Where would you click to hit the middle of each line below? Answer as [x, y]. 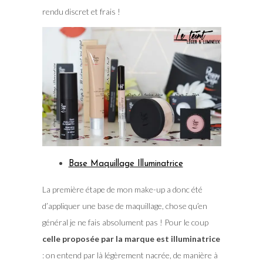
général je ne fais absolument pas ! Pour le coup [125, 222]
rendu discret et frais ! [81, 12]
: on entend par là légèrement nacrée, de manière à [130, 255]
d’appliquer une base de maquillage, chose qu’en [124, 206]
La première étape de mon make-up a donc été [122, 190]
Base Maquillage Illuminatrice [126, 164]
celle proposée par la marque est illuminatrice [131, 239]
